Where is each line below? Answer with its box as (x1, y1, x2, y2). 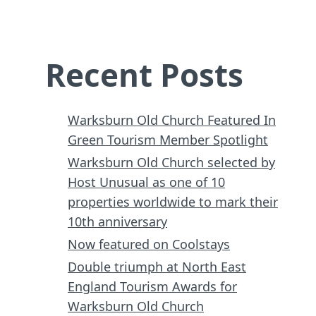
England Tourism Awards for (68, 277, 237, 295)
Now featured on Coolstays (68, 235, 230, 253)
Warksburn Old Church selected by (68, 153, 275, 171)
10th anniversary (68, 212, 167, 230)
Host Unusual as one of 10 (68, 173, 225, 190)
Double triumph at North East (68, 257, 246, 275)
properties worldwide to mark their (68, 193, 278, 210)
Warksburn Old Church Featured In (68, 111, 276, 128)
